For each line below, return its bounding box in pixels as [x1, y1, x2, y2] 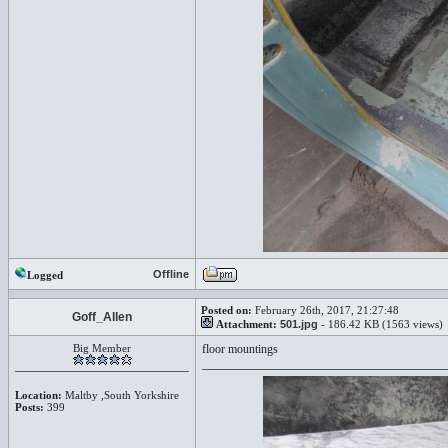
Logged [27, 269, 63, 281]
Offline [153, 268, 189, 280]
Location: [15, 389, 62, 401]
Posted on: [201, 304, 252, 316]
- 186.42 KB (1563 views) [318, 318, 443, 330]
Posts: [15, 401, 44, 413]
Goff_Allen [72, 310, 132, 324]
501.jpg [280, 318, 318, 330]
